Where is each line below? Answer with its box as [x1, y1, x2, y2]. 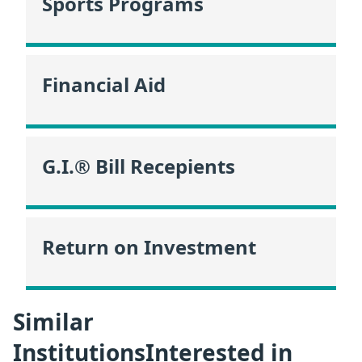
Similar [13, 305, 94, 337]
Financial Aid [42, 71, 166, 99]
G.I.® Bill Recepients [42, 152, 235, 179]
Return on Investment [42, 234, 256, 261]
